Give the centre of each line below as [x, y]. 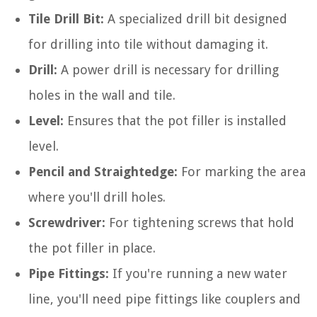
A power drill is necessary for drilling [168, 70]
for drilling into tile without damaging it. [148, 45]
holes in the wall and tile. [102, 96]
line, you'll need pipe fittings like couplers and [165, 299]
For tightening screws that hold [200, 223]
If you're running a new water [198, 274]
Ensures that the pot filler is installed [175, 121]
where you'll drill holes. [97, 197]
